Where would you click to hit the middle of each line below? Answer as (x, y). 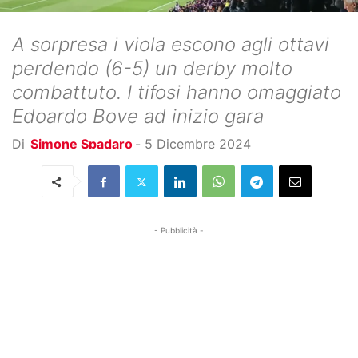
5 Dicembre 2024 (198, 144)
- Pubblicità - (179, 230)
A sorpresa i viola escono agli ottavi (171, 44)
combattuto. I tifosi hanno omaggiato (177, 92)
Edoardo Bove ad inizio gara (138, 116)
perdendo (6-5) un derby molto (152, 68)
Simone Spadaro (82, 144)
